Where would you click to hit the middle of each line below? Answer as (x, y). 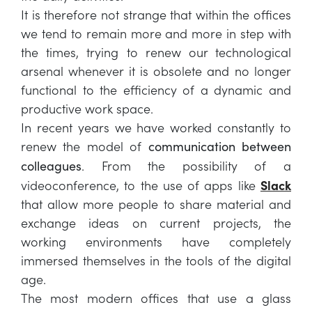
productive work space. (87, 108)
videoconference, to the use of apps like (141, 185)
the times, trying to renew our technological (156, 52)
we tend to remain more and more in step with (156, 33)
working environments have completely (156, 241)
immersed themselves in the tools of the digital (156, 260)
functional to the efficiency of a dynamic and (156, 89)
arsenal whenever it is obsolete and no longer (156, 71)
